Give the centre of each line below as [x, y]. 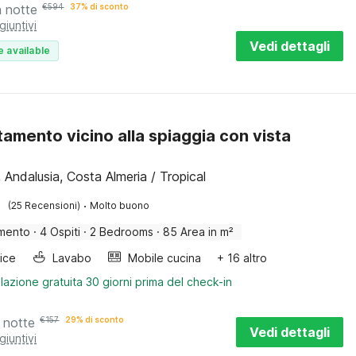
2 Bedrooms [122, 232]
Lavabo [72, 258]
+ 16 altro [242, 258]
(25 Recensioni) [44, 205]
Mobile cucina [165, 258]
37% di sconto [100, 6]
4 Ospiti [60, 232]
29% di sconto [95, 319]
